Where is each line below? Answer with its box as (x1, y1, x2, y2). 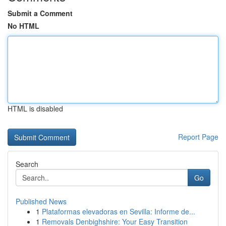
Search (16, 159, 38, 169)
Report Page (178, 132, 218, 142)
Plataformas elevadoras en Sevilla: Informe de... (42, 206, 195, 216)
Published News (16, 196, 67, 206)
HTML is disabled (8, 103, 63, 114)
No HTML (8, 21, 39, 31)
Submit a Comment (8, 8, 73, 18)
